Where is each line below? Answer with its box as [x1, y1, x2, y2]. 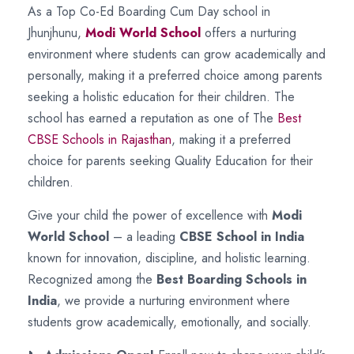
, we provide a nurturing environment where [57, 292, 290, 310]
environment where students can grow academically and [28, 45, 326, 63]
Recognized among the [28, 270, 156, 288]
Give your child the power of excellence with [28, 206, 272, 224]
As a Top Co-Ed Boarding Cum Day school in [28, 2, 270, 21]
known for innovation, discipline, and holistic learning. [28, 249, 311, 267]
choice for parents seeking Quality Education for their [28, 152, 313, 170]
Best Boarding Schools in [156, 270, 307, 288]
